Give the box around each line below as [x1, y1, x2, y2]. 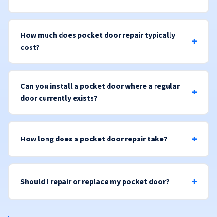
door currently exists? [20, 93, 98, 104]
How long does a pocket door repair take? [20, 133, 168, 144]
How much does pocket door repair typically [20, 30, 175, 41]
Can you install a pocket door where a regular [20, 80, 180, 92]
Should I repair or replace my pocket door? [20, 176, 170, 187]
